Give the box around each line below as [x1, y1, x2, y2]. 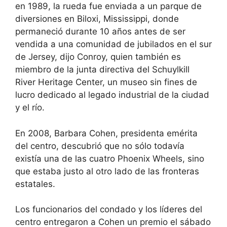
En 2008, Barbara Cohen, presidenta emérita [15, 128, 198, 138]
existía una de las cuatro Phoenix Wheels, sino [15, 153, 204, 164]
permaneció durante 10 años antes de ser [15, 26, 185, 37]
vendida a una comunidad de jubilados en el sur [15, 39, 212, 50]
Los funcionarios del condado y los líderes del [15, 204, 202, 215]
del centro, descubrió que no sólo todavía [15, 140, 184, 151]
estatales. [15, 178, 55, 189]
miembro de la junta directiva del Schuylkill [15, 64, 190, 75]
